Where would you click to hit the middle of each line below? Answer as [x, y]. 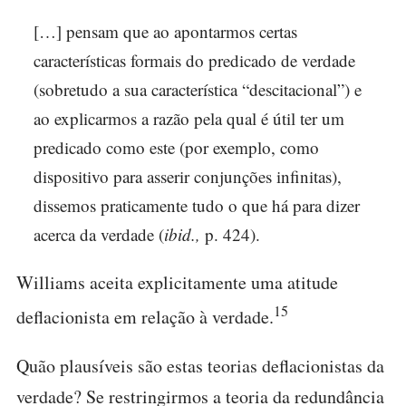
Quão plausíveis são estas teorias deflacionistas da [200, 365]
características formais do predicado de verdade [194, 61]
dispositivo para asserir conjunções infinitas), [188, 177]
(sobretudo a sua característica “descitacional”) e [198, 90]
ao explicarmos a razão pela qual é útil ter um [189, 119]
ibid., [184, 235]
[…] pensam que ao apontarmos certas [165, 32]
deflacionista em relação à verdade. [145, 316]
